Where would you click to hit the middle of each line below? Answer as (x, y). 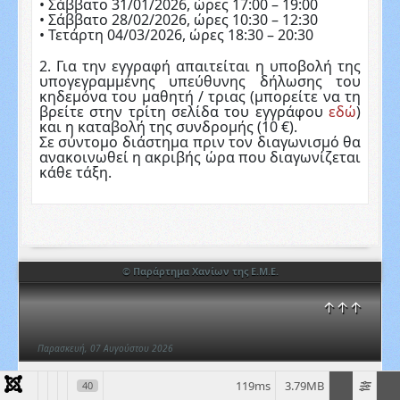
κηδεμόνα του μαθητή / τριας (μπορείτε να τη (200, 97)
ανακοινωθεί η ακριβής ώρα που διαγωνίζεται (200, 158)
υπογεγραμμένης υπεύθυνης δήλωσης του (200, 82)
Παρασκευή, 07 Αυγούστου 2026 (105, 349)
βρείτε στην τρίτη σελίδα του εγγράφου (184, 112)
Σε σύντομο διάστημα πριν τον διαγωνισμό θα (200, 142)
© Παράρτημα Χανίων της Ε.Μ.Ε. (200, 271)
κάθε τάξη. (75, 173)
